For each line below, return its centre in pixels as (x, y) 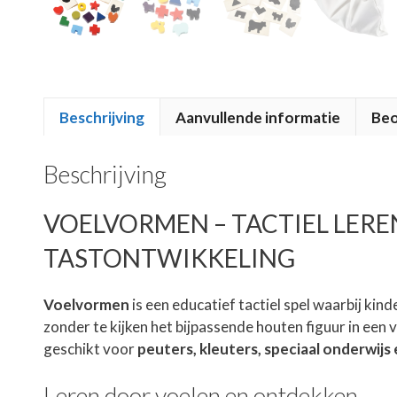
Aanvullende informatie (258, 117)
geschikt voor (90, 348)
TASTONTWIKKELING (169, 257)
